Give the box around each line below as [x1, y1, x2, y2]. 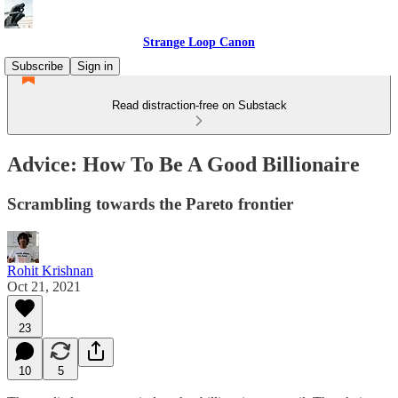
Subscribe [12, 60, 63, 73]
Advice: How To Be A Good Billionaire [7, 152, 360, 176]
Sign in [77, 60, 113, 73]
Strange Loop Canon [143, 36, 255, 49]
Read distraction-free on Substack [111, 99, 287, 112]
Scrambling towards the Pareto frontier [7, 194, 293, 213]
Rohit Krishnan [7, 262, 93, 278]
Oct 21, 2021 [7, 278, 81, 294]
